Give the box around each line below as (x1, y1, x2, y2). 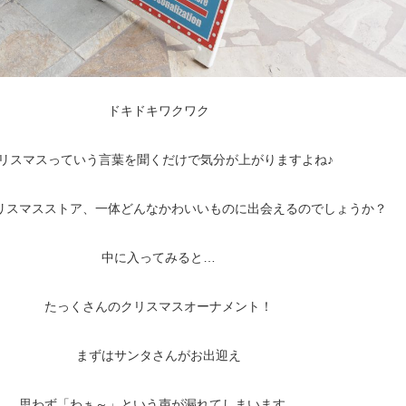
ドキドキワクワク (108, 103, 209, 118)
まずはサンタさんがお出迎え (76, 348, 241, 362)
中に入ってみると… (101, 250, 216, 265)
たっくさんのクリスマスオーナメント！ (44, 299, 273, 314)
